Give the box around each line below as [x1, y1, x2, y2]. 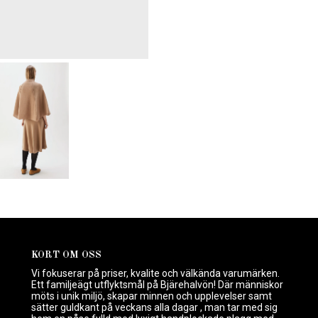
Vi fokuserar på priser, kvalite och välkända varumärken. [31, 268, 280, 280]
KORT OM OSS [31, 250, 102, 261]
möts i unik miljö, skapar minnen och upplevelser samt [31, 290, 272, 302]
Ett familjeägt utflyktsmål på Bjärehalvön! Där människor [31, 279, 283, 291]
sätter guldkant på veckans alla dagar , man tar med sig [31, 302, 278, 314]
